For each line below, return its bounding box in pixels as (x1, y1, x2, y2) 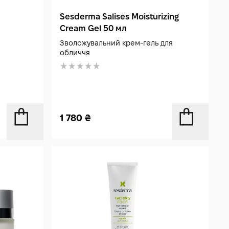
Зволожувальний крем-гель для (60, 39, 173, 48)
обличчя (60, 49, 90, 57)
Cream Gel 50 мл (60, 24, 127, 33)
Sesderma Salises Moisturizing (60, 12, 179, 21)
